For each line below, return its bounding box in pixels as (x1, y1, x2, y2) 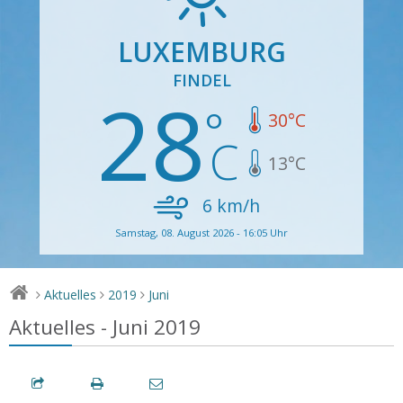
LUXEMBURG (117, 32, 286, 70)
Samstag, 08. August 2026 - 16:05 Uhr (115, 225, 288, 239)
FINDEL (172, 68, 231, 91)
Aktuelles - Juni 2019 (9, 312, 201, 341)
